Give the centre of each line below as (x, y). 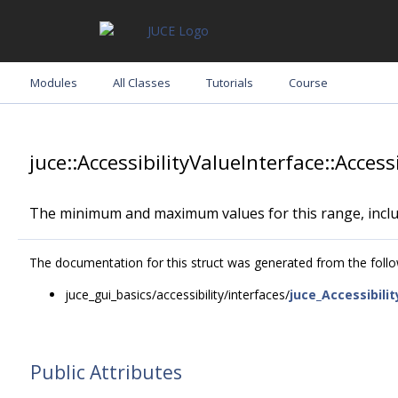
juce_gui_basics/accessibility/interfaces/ (177, 295)
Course (308, 83)
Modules (54, 83)
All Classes (142, 83)
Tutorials (230, 83)
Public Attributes (106, 372)
